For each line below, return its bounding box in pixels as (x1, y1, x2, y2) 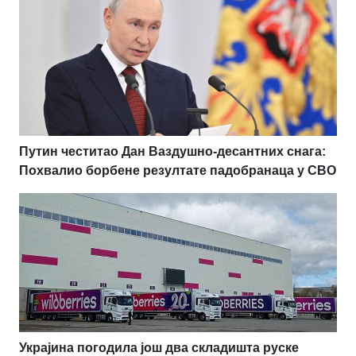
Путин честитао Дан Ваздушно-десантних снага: (19, 144, 326, 158)
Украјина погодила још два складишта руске (19, 340, 299, 354)
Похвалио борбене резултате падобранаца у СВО (19, 163, 336, 177)
